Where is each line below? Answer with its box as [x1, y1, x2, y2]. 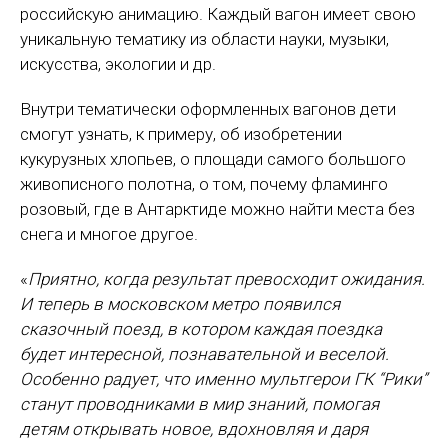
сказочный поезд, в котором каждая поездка [20, 319, 382, 339]
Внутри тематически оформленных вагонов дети [20, 99, 396, 119]
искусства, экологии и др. [20, 54, 216, 74]
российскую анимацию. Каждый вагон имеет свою [20, 4, 416, 24]
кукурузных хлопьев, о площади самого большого [20, 149, 406, 169]
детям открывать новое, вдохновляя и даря [20, 419, 368, 439]
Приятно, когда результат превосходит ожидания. [28, 269, 425, 289]
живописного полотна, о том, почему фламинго [20, 174, 388, 194]
